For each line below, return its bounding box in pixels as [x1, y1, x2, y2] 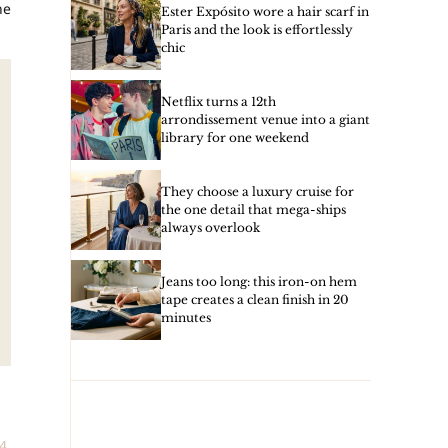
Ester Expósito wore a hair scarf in [161, 4, 369, 19]
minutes [161, 310, 211, 325]
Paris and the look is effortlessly [161, 22, 353, 37]
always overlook [161, 220, 260, 235]
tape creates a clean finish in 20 [161, 292, 349, 307]
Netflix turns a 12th [161, 94, 276, 109]
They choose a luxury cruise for [161, 184, 354, 199]
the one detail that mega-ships [161, 202, 346, 217]
